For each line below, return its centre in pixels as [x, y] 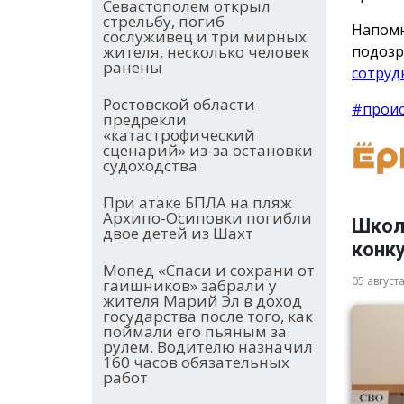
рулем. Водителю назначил [208, 347]
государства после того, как [208, 317]
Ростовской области [179, 105]
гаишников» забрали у [190, 286]
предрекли [145, 120]
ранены [133, 68]
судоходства [150, 166]
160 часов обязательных [196, 363]
